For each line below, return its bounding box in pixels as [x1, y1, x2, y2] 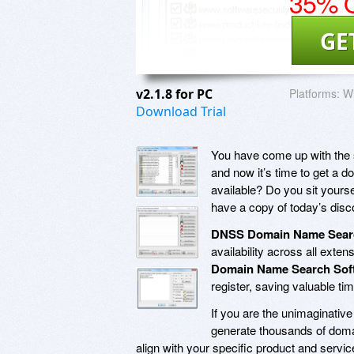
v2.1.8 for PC [136, 85, 216, 103]
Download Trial [136, 102, 226, 120]
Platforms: [289, 85, 340, 101]
